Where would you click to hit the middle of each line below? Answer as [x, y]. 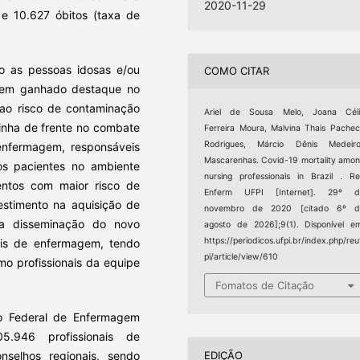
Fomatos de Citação [265, 286]
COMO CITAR [237, 71]
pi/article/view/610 [241, 256]
